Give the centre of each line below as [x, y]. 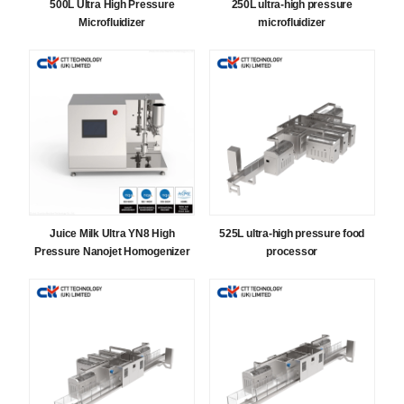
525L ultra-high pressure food [292, 234]
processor [292, 252]
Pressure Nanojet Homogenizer [112, 252]
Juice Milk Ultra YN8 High [112, 234]
